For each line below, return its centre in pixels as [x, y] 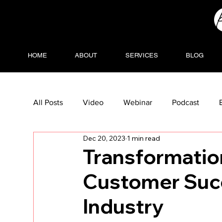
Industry [124, 206]
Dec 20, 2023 [104, 138]
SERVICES [141, 55]
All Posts [48, 102]
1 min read [144, 138]
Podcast [186, 102]
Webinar [138, 102]
